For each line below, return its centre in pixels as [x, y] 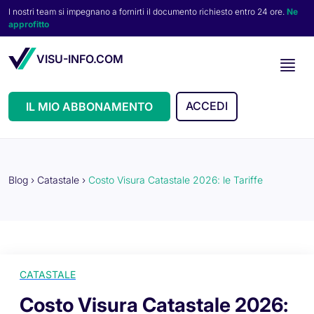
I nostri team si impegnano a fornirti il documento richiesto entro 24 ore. [148, 12]
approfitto [29, 24]
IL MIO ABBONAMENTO [89, 107]
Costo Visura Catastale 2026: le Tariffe [176, 180]
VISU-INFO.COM [80, 59]
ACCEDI [207, 106]
